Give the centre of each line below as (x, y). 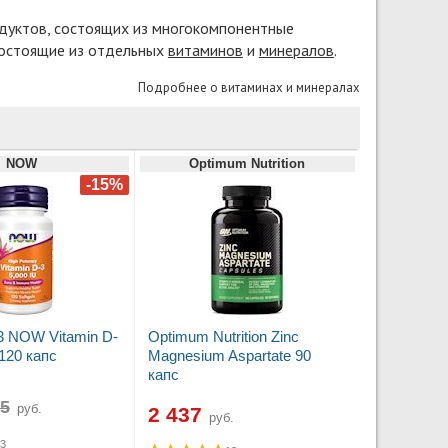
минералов (296, 49)
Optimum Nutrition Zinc (223, 337)
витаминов (205, 49)
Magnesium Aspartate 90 (229, 356)
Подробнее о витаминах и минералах (248, 87)
